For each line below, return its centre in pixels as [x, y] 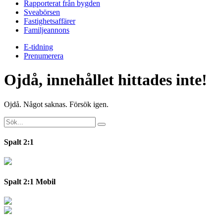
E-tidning [38, 47]
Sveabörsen [42, 12]
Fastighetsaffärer [50, 21]
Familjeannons [47, 30]
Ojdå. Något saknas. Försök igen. [56, 104]
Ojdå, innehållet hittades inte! [106, 80]
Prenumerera [44, 56]
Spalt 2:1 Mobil [30, 181]
